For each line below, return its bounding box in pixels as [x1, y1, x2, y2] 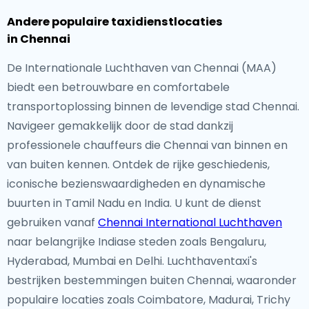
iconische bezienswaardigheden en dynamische [7, 176, 266, 192]
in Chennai [7, 31, 70, 47]
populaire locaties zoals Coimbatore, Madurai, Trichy [7, 292, 290, 308]
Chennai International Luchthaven [98, 215, 282, 230]
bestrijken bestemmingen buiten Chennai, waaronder [7, 272, 297, 288]
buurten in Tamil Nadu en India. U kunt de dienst [7, 195, 261, 211]
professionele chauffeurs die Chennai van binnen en [7, 137, 288, 153]
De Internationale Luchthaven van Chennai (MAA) [7, 60, 277, 76]
